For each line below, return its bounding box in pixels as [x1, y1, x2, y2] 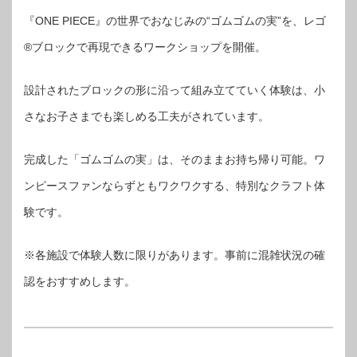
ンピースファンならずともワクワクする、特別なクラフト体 [24, 179, 325, 193]
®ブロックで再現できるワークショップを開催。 [24, 41, 266, 54]
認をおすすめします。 [24, 275, 135, 288]
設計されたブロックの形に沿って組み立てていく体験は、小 [24, 84, 325, 97]
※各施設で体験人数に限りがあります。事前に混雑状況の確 [24, 249, 325, 262]
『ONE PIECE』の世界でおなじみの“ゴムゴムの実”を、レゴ [24, 14, 326, 28]
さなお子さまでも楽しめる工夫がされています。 [24, 110, 269, 124]
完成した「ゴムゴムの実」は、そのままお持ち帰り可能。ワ [24, 153, 325, 167]
